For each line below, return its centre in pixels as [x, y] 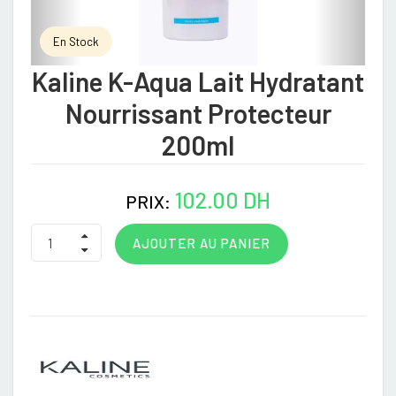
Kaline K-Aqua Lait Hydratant [198, 81]
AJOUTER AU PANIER [202, 243]
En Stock [76, 42]
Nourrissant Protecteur [198, 113]
